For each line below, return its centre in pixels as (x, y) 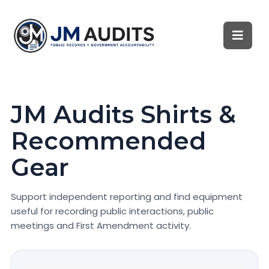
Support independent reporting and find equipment (127, 197)
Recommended (108, 141)
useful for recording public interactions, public (112, 211)
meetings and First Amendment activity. (101, 225)
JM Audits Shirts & (123, 114)
